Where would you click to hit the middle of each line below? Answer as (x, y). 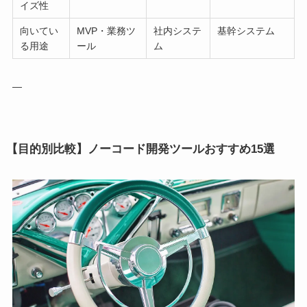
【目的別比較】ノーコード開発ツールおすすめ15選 (140, 149)
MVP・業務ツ (107, 30)
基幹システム (246, 30)
